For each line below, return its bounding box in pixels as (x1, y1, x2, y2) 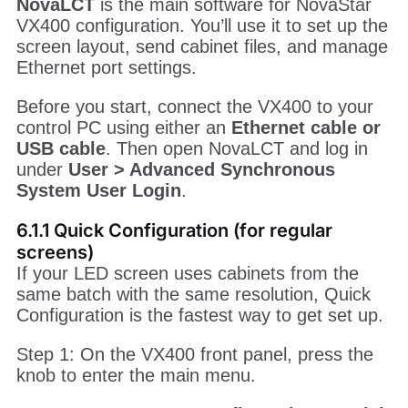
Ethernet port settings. (15, 56, 197, 77)
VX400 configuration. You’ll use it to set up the (15, 15, 388, 36)
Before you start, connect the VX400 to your (15, 96, 373, 117)
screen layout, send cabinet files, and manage (15, 36, 388, 56)
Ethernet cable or (230, 117, 381, 138)
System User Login (15, 179, 181, 200)
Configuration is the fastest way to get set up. (15, 304, 383, 325)
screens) (15, 240, 94, 263)
